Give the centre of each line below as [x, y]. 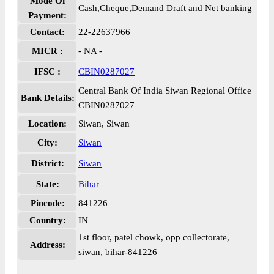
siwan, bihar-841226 [118, 252]
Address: [47, 245]
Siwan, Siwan [104, 124]
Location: [47, 124]
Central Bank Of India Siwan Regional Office [165, 91]
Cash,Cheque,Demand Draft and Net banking [165, 8]
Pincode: [47, 203]
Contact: [47, 32]
